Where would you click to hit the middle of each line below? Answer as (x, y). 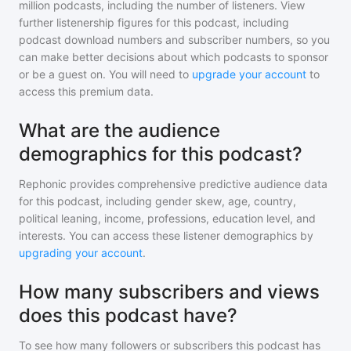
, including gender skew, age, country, (198, 201)
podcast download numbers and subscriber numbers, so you (174, 40)
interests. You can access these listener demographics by (166, 235)
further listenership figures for (96, 22)
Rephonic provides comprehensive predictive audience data (173, 184)
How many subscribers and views (169, 292)
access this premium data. (86, 91)
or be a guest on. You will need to (105, 74)
